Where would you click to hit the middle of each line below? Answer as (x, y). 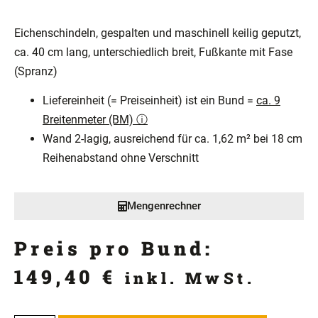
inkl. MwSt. (190, 278)
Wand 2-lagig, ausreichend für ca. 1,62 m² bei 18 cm (172, 139)
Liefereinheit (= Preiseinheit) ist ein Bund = (149, 101)
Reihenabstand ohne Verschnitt (121, 158)
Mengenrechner (164, 205)
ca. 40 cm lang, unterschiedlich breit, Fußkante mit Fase (153, 53)
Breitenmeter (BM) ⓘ (95, 120)
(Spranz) (36, 72)
